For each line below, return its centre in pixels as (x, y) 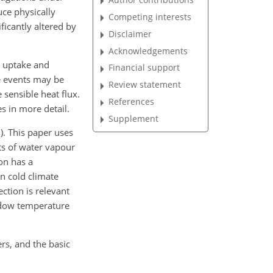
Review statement (145, 85)
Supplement (134, 118)
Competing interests (150, 16)
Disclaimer (130, 34)
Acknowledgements (148, 51)
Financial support (144, 68)
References (132, 102)
